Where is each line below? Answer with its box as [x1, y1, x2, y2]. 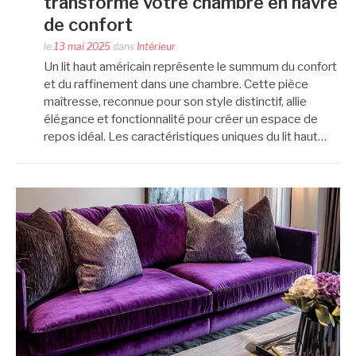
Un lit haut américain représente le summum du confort [44, 59, 337, 74]
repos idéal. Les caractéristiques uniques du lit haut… [44, 129, 327, 144]
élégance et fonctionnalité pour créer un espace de [44, 111, 318, 126]
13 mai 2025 [54, 40, 110, 52]
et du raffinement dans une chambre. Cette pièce [44, 76, 308, 91]
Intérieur [137, 40, 176, 52]
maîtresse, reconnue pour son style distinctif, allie [44, 94, 307, 109]
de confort [44, 14, 133, 35]
